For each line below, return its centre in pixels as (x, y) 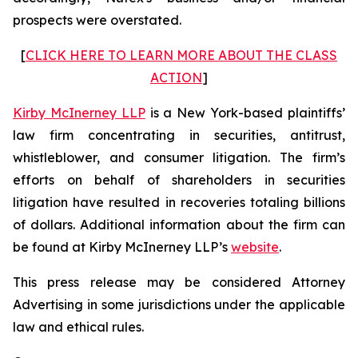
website (255, 247)
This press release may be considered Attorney (179, 282)
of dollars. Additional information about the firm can (179, 225)
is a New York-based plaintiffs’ (245, 113)
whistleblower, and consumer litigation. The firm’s (179, 157)
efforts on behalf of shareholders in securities (179, 180)
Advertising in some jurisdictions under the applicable (179, 304)
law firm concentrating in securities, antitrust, (179, 135)
